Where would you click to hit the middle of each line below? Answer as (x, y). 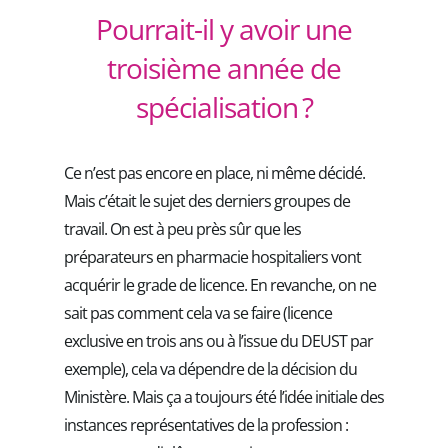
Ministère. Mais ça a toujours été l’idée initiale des (224, 396)
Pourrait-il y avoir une (224, 28)
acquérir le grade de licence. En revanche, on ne (220, 284)
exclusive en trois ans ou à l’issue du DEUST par (218, 340)
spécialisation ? (224, 106)
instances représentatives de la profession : (206, 424)
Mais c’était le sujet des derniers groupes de (207, 200)
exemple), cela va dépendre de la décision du (210, 368)
